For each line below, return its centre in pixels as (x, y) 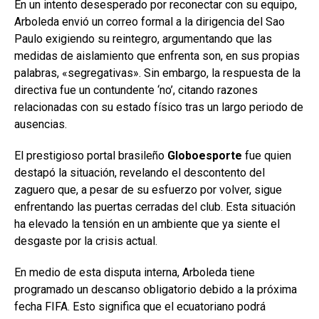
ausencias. (41, 124)
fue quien (267, 155)
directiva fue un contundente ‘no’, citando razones (136, 90)
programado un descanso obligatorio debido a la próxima (156, 289)
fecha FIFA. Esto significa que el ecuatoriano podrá (140, 306)
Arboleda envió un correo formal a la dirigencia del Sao (150, 21)
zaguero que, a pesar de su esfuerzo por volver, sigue (148, 189)
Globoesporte (205, 155)
